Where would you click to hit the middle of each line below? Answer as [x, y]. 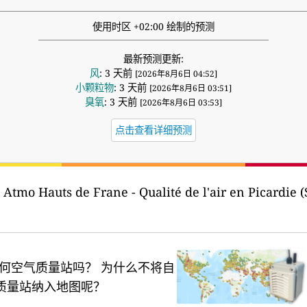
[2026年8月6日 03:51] [191, 88]
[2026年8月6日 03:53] [181, 103]
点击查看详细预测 [153, 130]
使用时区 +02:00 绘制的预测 [153, 27]
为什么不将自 [138, 268]
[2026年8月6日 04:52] [176, 74]
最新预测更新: [153, 59]
